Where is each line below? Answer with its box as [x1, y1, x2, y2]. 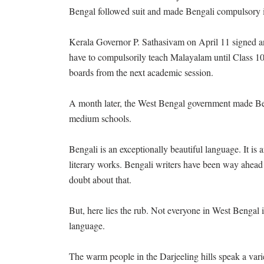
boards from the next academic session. [69, 66, 213, 79]
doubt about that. [69, 173, 131, 186]
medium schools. [69, 112, 131, 125]
